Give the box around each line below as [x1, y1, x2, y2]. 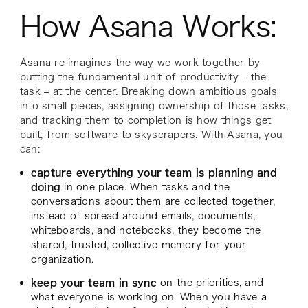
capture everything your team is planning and [30, 167, 277, 177]
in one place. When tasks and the [64, 181, 230, 192]
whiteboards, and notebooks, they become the [30, 225, 261, 235]
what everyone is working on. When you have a [30, 291, 267, 302]
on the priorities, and [160, 277, 264, 287]
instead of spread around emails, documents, [30, 210, 256, 221]
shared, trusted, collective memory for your [30, 239, 247, 250]
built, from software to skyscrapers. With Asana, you [19, 129, 283, 140]
